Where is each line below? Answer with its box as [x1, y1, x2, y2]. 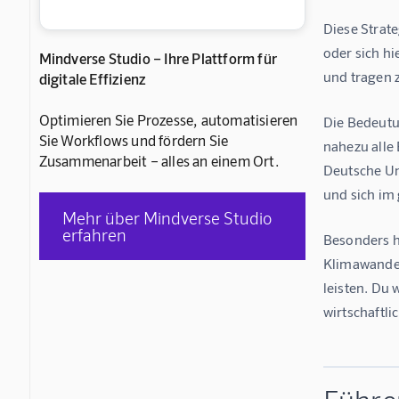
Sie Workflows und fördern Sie [38, 131, 229, 150]
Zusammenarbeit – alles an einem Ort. [38, 151, 280, 170]
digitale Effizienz [38, 69, 147, 88]
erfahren [62, 224, 127, 246]
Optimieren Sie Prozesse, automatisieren [38, 110, 298, 129]
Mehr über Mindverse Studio [62, 208, 273, 229]
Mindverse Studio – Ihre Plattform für [38, 49, 277, 68]
